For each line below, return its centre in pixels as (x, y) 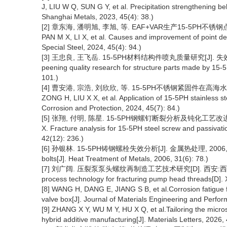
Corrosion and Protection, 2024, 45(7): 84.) (111, 108)
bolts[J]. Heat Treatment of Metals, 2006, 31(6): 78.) (125, 159)
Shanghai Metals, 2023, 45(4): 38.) (98, 17)
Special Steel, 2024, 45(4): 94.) (91, 47)
